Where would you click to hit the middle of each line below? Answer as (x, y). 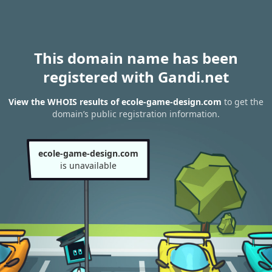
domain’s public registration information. (136, 114)
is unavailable (88, 165)
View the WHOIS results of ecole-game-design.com (115, 102)
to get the (243, 102)
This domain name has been (136, 58)
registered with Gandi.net (136, 77)
